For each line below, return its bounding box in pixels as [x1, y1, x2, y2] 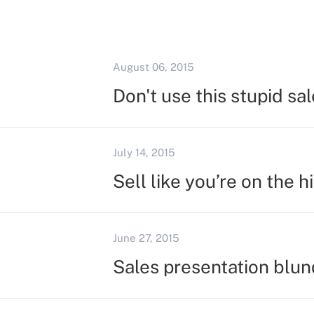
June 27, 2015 [112, 232, 179, 244]
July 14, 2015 [112, 146, 175, 158]
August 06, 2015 [112, 61, 194, 73]
